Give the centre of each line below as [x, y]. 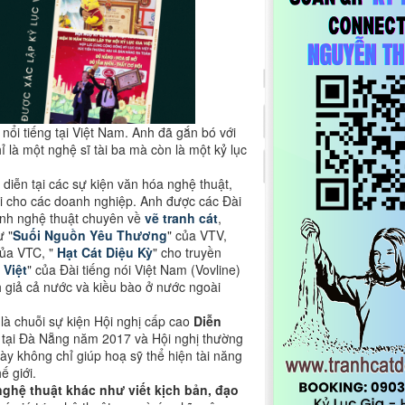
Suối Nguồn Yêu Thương [90, 235]
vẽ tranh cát [181, 217]
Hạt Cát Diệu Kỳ [105, 252]
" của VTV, [197, 235]
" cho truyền [187, 252]
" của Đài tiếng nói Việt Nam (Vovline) [134, 269]
